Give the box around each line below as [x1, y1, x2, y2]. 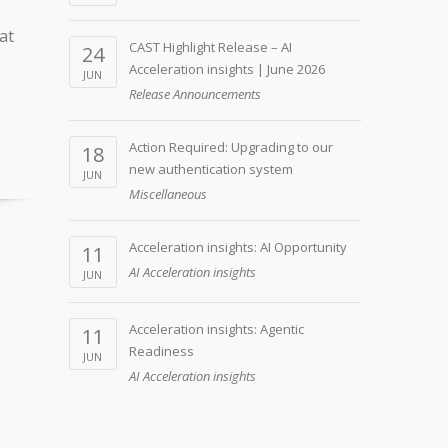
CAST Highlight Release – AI [128, 38, 292, 56]
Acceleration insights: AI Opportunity [128, 238, 347, 256]
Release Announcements [128, 85, 261, 103]
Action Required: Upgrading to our [128, 138, 333, 156]
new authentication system [128, 160, 293, 178]
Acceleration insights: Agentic [128, 320, 304, 338]
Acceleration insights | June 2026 [128, 60, 325, 78]
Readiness [128, 342, 194, 360]
